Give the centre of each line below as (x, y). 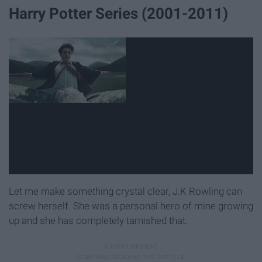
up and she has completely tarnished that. (98, 220)
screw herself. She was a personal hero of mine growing (131, 206)
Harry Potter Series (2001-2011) (118, 14)
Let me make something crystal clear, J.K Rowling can (125, 191)
